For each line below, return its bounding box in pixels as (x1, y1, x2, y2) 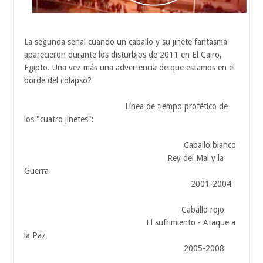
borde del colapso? (24, 76, 92, 86)
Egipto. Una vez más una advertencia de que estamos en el (24, 63, 235, 73)
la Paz (24, 231, 46, 241)
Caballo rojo (24, 205, 224, 215)
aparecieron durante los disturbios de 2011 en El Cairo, (24, 50, 222, 60)
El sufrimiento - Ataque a (24, 218, 235, 228)
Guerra (24, 166, 49, 176)
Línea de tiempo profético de (24, 102, 228, 112)
